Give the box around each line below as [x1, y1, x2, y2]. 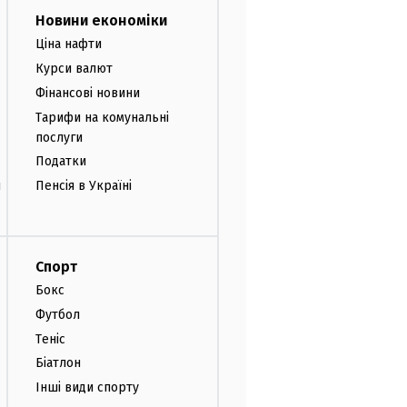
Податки [35, 154, 86, 170]
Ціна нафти [35, 36, 102, 53]
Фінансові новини [35, 84, 140, 101]
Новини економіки [35, 12, 167, 30]
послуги [35, 129, 83, 145]
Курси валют [35, 60, 113, 76]
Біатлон [35, 355, 81, 372]
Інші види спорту [35, 380, 139, 396]
